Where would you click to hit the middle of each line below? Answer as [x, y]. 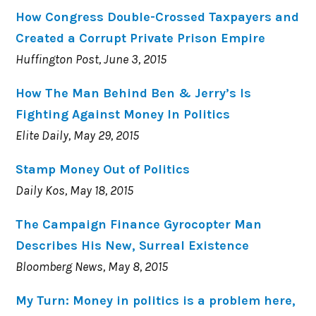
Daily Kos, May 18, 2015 [75, 190]
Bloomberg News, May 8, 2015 [92, 266]
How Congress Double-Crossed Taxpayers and [158, 17]
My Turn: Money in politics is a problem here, [156, 300]
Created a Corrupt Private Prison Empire [141, 38]
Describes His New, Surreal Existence [133, 245]
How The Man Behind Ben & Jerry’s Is [134, 93]
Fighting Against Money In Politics [123, 114]
